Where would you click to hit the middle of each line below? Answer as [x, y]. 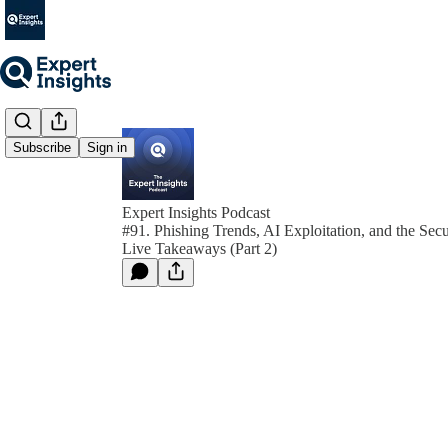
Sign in [107, 148]
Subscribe [42, 148]
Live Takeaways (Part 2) [199, 248]
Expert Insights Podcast [196, 212]
